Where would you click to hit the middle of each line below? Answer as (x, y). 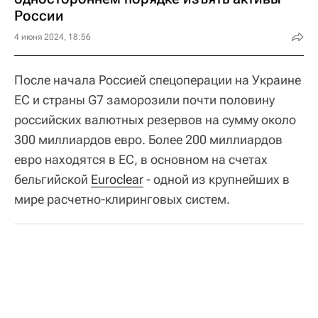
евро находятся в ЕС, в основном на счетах (141, 159)
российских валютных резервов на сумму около (155, 120)
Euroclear (117, 179)
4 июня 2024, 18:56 (53, 37)
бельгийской (53, 179)
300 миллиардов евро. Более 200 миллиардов (148, 139)
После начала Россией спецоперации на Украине (158, 80)
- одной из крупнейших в (216, 179)
